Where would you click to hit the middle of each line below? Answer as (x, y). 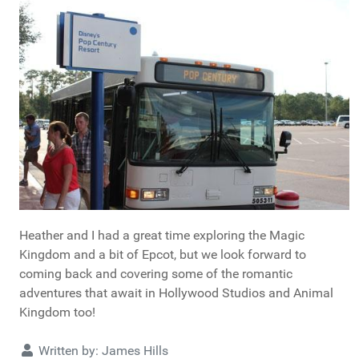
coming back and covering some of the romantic (156, 274)
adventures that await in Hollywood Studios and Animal (176, 293)
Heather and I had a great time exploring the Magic (162, 236)
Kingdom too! (57, 313)
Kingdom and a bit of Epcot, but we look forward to (163, 255)
